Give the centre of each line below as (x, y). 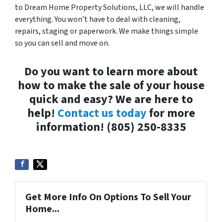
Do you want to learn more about (111, 71)
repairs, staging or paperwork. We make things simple (107, 31)
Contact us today (102, 113)
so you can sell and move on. (62, 43)
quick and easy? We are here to (111, 99)
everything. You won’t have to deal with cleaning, (98, 19)
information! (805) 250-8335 (111, 127)
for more (171, 113)
